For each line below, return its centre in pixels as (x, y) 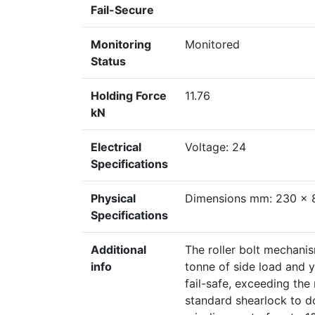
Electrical (116, 147)
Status (108, 62)
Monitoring (121, 45)
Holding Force (129, 96)
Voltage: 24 (216, 147)
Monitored (212, 45)
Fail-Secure (122, 10)
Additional (118, 250)
